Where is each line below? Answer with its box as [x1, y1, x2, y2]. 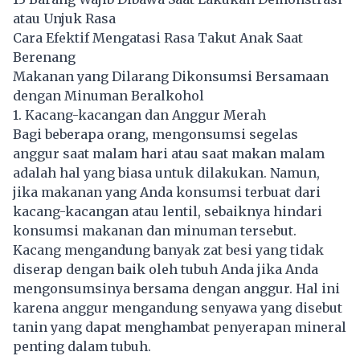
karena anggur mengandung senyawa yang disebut [13, 300, 342, 317]
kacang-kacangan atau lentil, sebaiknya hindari [13, 203, 322, 220]
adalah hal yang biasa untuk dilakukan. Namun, [13, 165, 320, 182]
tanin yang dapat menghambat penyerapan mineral [13, 319, 346, 336]
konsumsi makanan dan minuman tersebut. [13, 223, 297, 239]
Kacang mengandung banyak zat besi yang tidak [13, 242, 324, 259]
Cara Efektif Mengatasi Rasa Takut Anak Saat [13, 30, 303, 47]
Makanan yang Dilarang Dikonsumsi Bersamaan [13, 68, 329, 85]
